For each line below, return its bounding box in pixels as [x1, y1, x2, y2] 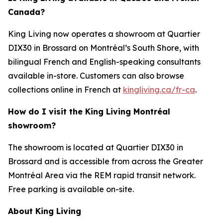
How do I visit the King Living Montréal [8, 106, 170, 116]
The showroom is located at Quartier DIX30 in [8, 142, 183, 152]
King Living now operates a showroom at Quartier [8, 28, 200, 39]
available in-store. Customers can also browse [8, 70, 184, 81]
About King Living [8, 206, 81, 216]
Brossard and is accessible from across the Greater [8, 156, 203, 166]
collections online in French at [8, 84, 123, 95]
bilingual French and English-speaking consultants [8, 56, 201, 67]
